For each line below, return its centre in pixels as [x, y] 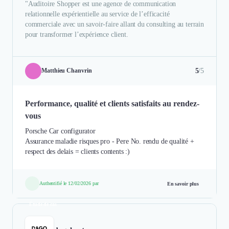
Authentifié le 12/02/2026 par [69, 183]
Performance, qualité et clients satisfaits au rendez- [112, 103]
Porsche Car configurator [60, 131]
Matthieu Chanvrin [67, 71]
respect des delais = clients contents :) [77, 151]
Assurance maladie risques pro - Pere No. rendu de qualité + [110, 141]
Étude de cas [43, 204]
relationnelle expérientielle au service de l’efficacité [97, 14]
